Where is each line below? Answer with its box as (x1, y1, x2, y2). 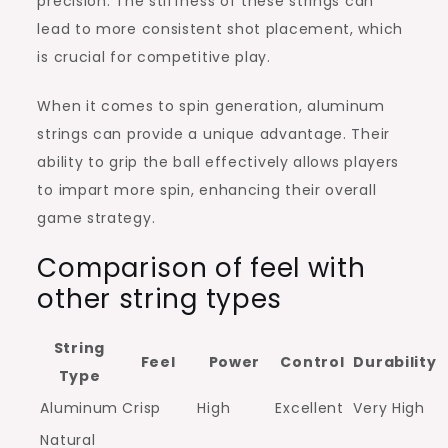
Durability (353, 351, 437, 372)
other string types (37, 280, 283, 317)
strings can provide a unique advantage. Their (37, 123, 390, 144)
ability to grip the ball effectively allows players (37, 151, 400, 172)
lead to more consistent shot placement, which (37, 18, 403, 39)
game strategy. (37, 207, 156, 228)
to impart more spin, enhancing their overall (37, 179, 377, 200)
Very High (353, 397, 425, 418)
